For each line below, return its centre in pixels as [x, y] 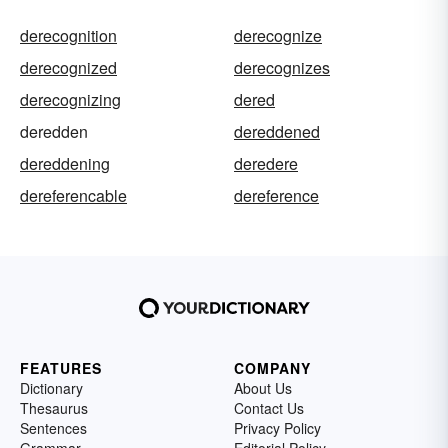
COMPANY [272, 368]
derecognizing [70, 100]
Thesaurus [54, 408]
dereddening [65, 164]
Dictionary [51, 388]
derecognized [68, 68]
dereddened [277, 132]
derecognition [68, 36]
